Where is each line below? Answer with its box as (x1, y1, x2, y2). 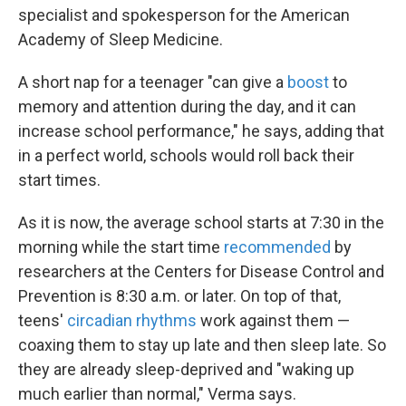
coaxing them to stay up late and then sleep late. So (18, 334, 386, 354)
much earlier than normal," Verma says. (18, 383, 296, 403)
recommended (224, 237, 331, 256)
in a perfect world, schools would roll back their (18, 145, 354, 165)
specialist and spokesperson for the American (18, 5, 350, 24)
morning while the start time (18, 237, 224, 256)
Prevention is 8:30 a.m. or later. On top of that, (18, 285, 341, 305)
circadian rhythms (67, 310, 197, 330)
